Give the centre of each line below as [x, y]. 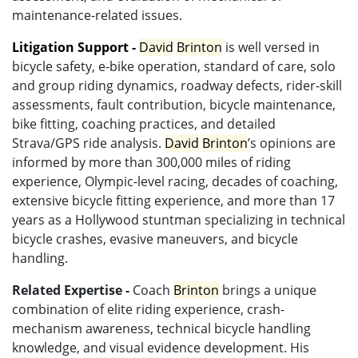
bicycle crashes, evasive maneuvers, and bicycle [155, 239]
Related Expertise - [71, 290]
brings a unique [268, 290]
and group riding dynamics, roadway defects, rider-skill [177, 86]
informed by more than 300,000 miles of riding [151, 163]
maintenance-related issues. [97, 16]
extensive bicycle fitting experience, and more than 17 [173, 201]
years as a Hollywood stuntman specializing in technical [179, 220]
